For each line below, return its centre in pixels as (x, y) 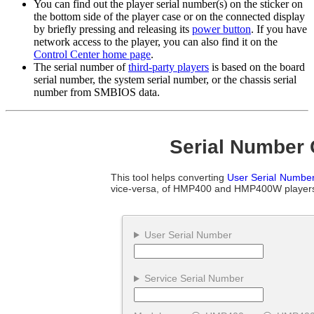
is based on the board (257, 67)
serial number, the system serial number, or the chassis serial (165, 80)
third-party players (169, 67)
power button (221, 29)
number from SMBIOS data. (97, 93)
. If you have (279, 29)
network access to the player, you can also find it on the (156, 42)
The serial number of (81, 67)
